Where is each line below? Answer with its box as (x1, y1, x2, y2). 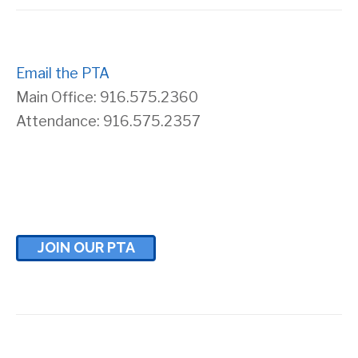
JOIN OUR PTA (37, 239, 135, 256)
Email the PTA (16, 65, 109, 82)
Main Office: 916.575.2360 (16, 89, 198, 105)
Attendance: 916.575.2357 (16, 113, 201, 129)
